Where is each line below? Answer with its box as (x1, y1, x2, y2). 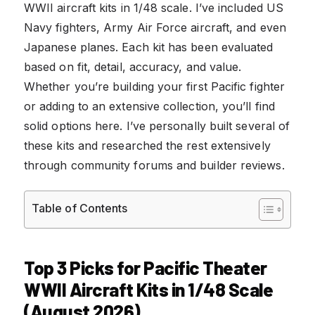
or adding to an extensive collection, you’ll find (24, 98, 275, 113)
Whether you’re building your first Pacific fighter (24, 79, 285, 94)
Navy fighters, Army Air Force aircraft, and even (24, 20, 286, 34)
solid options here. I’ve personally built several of (24, 118, 290, 133)
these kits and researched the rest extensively (24, 138, 271, 153)
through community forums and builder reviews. (24, 157, 285, 172)
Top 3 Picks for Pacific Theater (24, 256, 267, 278)
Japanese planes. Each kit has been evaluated (24, 39, 274, 54)
